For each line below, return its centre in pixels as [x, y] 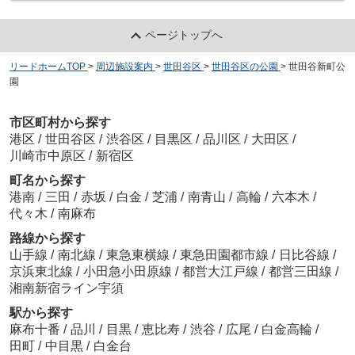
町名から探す [47, 180]
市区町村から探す [60, 122]
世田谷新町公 [317, 67]
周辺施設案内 [124, 67]
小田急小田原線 [129, 271]
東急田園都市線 [225, 254]
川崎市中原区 [47, 155]
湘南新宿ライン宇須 [66, 288]
